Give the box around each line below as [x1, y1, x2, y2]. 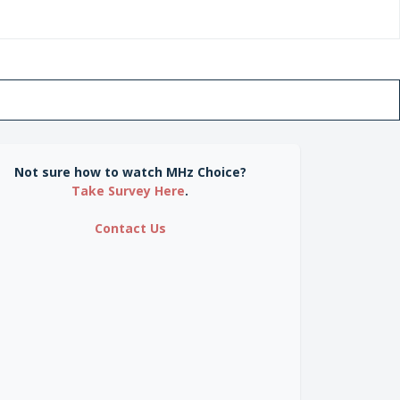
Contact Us [94, 220, 166, 237]
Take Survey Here [71, 182, 186, 199]
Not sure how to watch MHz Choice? [13, 163, 246, 180]
